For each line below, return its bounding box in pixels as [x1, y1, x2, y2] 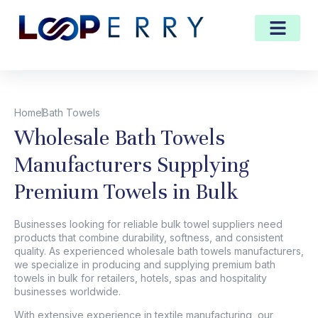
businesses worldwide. [14, 285, 121, 297]
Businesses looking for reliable [14, 217, 158, 230]
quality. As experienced [14, 244, 127, 257]
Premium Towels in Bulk [14, 178, 238, 205]
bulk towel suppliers [158, 217, 255, 230]
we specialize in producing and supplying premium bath [14, 258, 275, 270]
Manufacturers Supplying [14, 151, 249, 178]
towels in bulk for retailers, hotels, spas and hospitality [14, 271, 267, 284]
